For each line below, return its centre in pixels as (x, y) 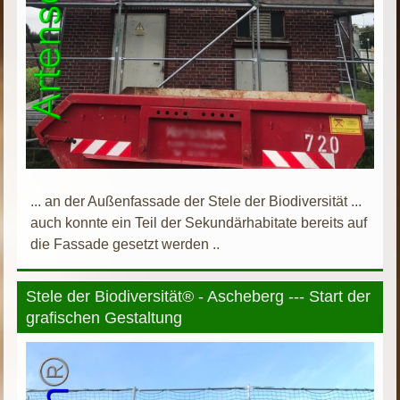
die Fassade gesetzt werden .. (125, 244)
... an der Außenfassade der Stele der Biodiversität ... (196, 201)
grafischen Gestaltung (104, 317)
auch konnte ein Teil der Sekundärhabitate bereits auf (199, 222)
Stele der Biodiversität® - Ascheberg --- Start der (199, 296)
